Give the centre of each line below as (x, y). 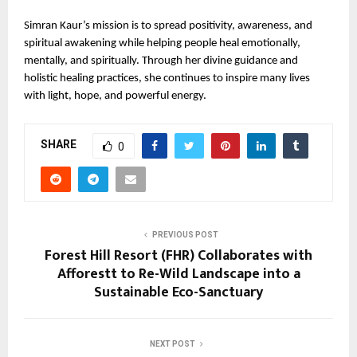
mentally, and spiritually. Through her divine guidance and (161, 61)
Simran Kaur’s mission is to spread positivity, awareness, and (168, 25)
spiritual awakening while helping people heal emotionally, (162, 43)
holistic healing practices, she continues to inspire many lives (167, 78)
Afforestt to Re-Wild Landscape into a (178, 274)
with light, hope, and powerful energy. (115, 96)
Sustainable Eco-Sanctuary (178, 292)
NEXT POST (172, 343)
